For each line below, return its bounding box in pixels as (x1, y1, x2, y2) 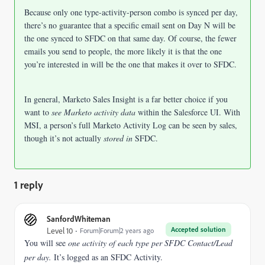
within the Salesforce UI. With (138, 106, 240, 118)
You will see (24, 237, 68, 248)
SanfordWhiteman (47, 214, 111, 224)
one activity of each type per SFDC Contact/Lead (68, 237, 232, 248)
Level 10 (47, 225, 73, 236)
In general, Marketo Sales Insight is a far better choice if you (24, 93, 228, 105)
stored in (104, 132, 132, 144)
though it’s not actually (24, 132, 104, 144)
